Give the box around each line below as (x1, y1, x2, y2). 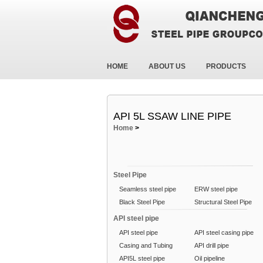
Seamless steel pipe (119, 186, 176, 193)
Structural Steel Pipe (194, 198, 252, 205)
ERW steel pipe (194, 186, 238, 193)
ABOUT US (149, 62, 186, 70)
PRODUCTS (206, 62, 246, 70)
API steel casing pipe (194, 229, 254, 236)
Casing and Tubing (119, 242, 173, 249)
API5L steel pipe (119, 255, 165, 262)
